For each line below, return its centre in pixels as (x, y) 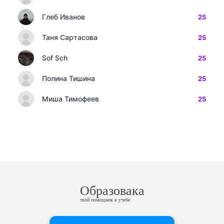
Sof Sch (55, 58)
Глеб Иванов (63, 17)
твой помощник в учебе (105, 200)
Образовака (112, 191)
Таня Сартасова (70, 37)
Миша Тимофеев (70, 99)
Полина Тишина (68, 78)
